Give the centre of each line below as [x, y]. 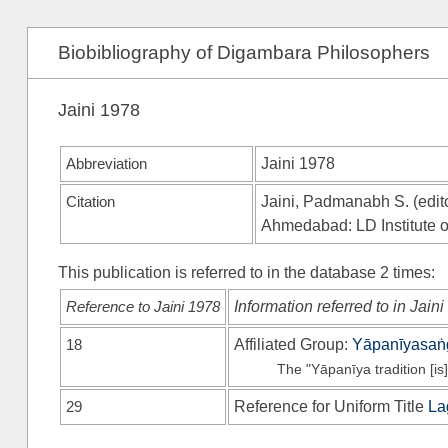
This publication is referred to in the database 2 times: [246, 272]
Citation [90, 202]
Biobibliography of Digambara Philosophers [243, 52]
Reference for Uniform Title [330, 406]
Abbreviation [106, 164]
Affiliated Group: [292, 344]
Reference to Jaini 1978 [142, 306]
